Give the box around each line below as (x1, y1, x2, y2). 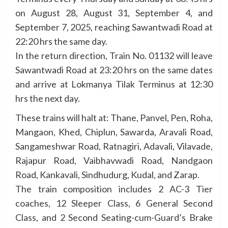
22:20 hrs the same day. (15, 35, 107, 47)
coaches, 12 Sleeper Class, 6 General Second (15, 197, 213, 209)
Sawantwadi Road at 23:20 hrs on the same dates (15, 64, 213, 75)
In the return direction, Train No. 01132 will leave (15, 49, 213, 61)
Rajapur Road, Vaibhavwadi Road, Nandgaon (15, 154, 213, 166)
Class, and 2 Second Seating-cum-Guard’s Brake (15, 211, 213, 223)
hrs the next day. (15, 92, 80, 104)
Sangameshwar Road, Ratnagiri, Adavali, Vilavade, (15, 140, 213, 152)
